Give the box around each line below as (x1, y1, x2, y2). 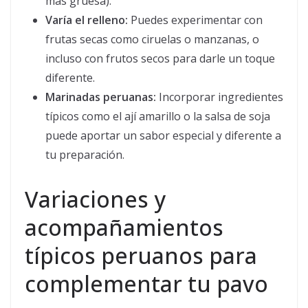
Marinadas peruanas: (45, 89, 156, 105)
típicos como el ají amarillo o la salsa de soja (45, 109, 270, 124)
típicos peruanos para (25, 241, 257, 271)
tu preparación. (45, 147, 124, 163)
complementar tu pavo (25, 269, 268, 299)
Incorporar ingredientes (156, 89, 283, 105)
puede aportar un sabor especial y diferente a (45, 128, 281, 144)
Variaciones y (25, 184, 166, 214)
